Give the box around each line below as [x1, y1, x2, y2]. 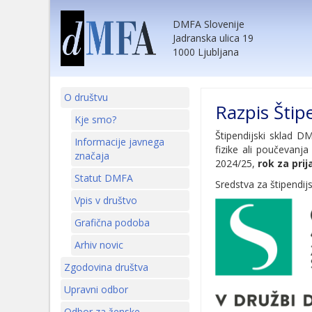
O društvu [64, 91, 108, 104]
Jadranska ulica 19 [173, 31, 254, 45]
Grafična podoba [75, 216, 150, 229]
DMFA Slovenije [173, 17, 245, 31]
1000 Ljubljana [173, 45, 240, 58]
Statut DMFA [75, 171, 133, 185]
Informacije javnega [75, 135, 164, 148]
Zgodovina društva [64, 260, 148, 274]
